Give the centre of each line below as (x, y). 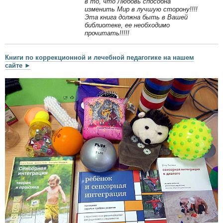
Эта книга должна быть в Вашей (136, 17)
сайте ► (18, 65)
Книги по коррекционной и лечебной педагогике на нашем (100, 57)
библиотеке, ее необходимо (127, 25)
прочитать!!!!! (107, 33)
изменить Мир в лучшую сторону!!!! (141, 9)
